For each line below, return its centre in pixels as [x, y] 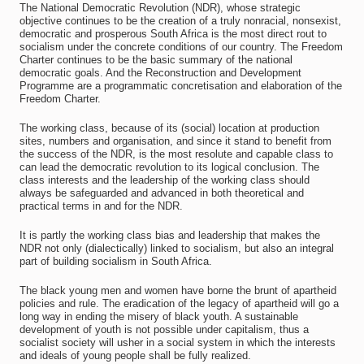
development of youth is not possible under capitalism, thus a [164, 329]
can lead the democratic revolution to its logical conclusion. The [169, 167]
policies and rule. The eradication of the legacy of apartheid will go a [179, 303]
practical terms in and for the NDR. [101, 206]
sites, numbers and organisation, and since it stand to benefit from [175, 141]
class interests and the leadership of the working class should [164, 180]
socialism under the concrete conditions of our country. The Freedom [181, 47]
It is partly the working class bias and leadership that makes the [169, 235]
